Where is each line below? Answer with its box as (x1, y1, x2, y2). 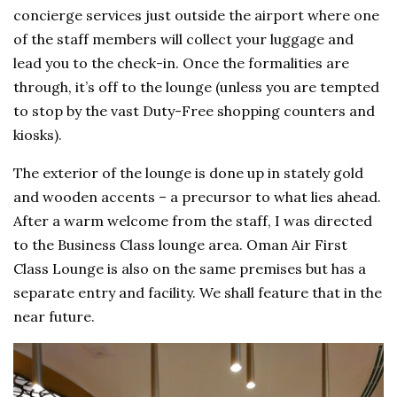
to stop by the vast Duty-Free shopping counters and (13, 102, 376, 121)
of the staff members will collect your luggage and (13, 30, 354, 49)
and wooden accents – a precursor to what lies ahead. (13, 188, 382, 206)
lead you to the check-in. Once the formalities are (13, 54, 350, 73)
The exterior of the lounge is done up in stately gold (13, 164, 364, 183)
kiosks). (13, 126, 66, 144)
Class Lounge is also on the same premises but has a (13, 260, 367, 278)
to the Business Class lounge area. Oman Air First (13, 236, 348, 254)
